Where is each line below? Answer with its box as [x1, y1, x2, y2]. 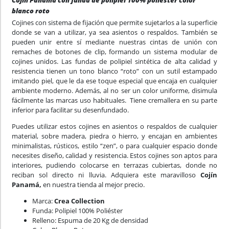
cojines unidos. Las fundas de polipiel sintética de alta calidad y [12, 57, 217, 66]
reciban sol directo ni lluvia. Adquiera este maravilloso [12, 170, 200, 180]
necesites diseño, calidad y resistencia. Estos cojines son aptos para [12, 151, 217, 161]
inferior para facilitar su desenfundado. [12, 105, 129, 115]
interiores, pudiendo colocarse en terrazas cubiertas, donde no [12, 161, 217, 170]
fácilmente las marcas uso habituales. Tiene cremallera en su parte [12, 96, 217, 105]
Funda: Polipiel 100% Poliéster [32, 206, 123, 216]
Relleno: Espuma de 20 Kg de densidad [32, 216, 148, 225]
